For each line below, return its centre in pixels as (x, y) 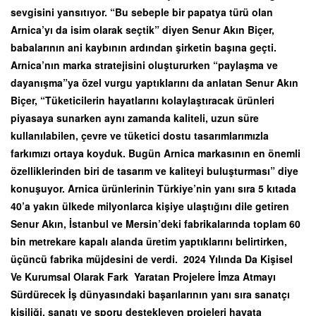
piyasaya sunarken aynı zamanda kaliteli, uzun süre (135, 117)
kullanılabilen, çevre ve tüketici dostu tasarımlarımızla (140, 135)
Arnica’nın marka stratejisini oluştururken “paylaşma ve (144, 65)
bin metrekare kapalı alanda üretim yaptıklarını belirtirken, (149, 241)
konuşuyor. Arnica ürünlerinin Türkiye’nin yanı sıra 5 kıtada (153, 188)
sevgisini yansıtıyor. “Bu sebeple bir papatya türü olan (142, 12)
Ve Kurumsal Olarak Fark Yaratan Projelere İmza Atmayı (143, 276)
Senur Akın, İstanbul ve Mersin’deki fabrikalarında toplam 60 (156, 223)
